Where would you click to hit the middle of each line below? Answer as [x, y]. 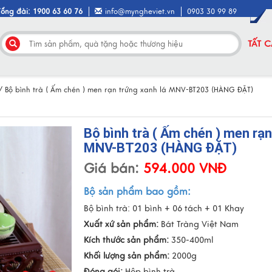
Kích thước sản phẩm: [127, 240]
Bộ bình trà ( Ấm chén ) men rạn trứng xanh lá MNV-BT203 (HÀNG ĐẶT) [129, 90]
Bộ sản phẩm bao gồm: [138, 192]
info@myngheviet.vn [140, 12]
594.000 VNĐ [183, 168]
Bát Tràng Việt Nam [199, 224]
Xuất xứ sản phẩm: [121, 224]
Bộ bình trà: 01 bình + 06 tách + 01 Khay [164, 209]
